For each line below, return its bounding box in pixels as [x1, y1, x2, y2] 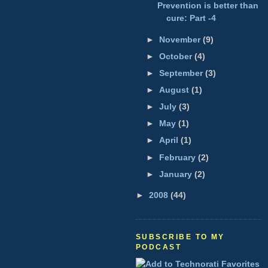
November [159, 34, 203, 44]
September [159, 68, 206, 78]
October [159, 51, 195, 61]
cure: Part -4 [166, 13, 216, 23]
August [159, 85, 192, 95]
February [159, 152, 199, 162]
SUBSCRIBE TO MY [136, 232, 225, 241]
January [159, 169, 195, 179]
